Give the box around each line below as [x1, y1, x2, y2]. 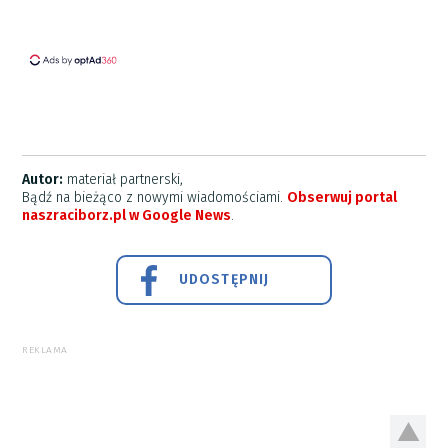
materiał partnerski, [63, 170, 184, 188]
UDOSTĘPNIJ [179, 270, 269, 288]
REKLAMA [22, 343, 68, 356]
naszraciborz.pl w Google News [22, 206, 232, 224]
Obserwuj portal [287, 188, 398, 206]
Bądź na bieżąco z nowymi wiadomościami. [22, 188, 288, 206]
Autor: [22, 170, 64, 188]
